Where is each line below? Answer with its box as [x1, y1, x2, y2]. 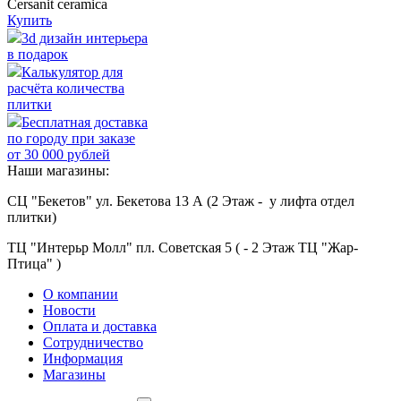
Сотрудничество [43, 335, 143, 351]
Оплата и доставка [43, 319, 157, 335]
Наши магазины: [7, 163, 109, 179]
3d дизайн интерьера [21, 30, 148, 47]
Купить [7, 13, 52, 29]
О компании [43, 286, 118, 303]
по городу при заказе [7, 131, 135, 147]
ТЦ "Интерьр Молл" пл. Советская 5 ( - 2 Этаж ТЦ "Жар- [7, 240, 358, 256]
